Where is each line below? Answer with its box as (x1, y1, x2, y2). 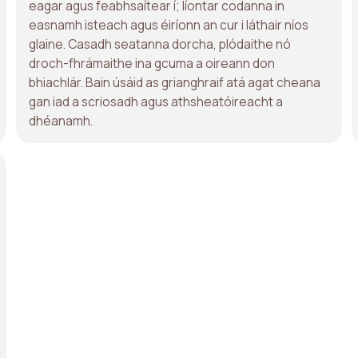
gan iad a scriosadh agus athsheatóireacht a (29, 92, 283, 110)
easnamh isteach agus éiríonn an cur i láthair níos (29, 15, 308, 34)
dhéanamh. (29, 111, 93, 129)
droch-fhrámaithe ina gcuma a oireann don (29, 54, 275, 72)
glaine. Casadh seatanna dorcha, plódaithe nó (29, 34, 291, 53)
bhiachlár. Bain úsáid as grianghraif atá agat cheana (29, 73, 320, 91)
